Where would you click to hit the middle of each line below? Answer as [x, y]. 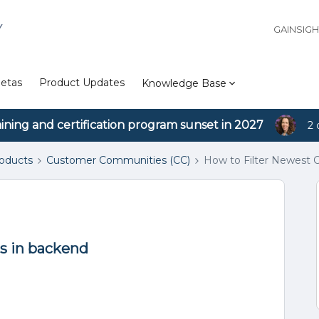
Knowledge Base [184, 83]
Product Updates [82, 83]
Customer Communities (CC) [118, 160]
